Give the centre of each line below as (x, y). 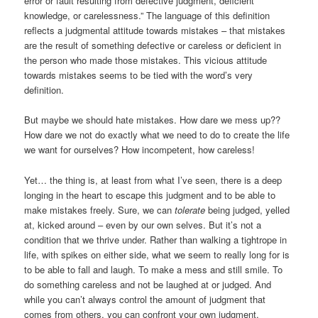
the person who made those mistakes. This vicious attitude (146, 60)
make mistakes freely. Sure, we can (100, 209)
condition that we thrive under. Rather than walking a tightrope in (156, 239)
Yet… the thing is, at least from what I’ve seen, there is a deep (153, 180)
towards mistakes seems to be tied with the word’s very (139, 75)
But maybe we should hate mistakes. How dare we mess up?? (153, 120)
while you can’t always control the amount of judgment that (145, 299)
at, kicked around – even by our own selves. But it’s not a (143, 224)
